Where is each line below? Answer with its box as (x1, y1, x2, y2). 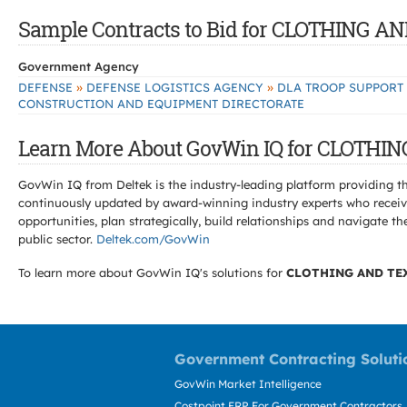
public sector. (18, 232, 96, 246)
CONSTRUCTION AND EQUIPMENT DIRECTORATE (18, 96, 304, 111)
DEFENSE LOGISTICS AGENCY (83, 80, 267, 94)
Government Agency (18, 59, 139, 74)
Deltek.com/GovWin (96, 232, 210, 246)
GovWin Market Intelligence (174, 377, 322, 391)
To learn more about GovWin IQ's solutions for (18, 265, 286, 280)
